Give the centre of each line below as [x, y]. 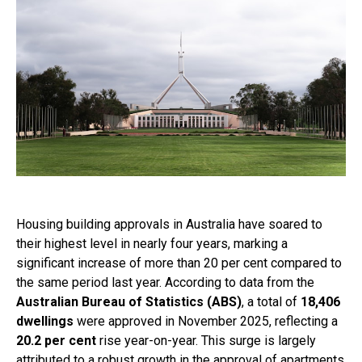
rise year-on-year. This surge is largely [206, 341]
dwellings [45, 321]
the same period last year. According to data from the [165, 282]
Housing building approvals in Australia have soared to [169, 224]
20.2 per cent [56, 341]
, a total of [271, 302]
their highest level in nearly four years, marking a [152, 244]
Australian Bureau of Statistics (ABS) [129, 302]
